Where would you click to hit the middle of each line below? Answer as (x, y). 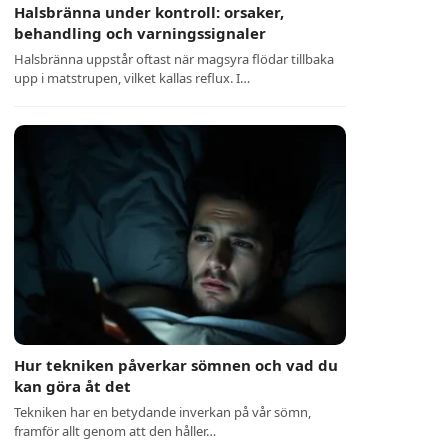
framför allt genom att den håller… (115, 431)
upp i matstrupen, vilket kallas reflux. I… (132, 78)
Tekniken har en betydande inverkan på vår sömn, (163, 412)
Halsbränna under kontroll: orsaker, (149, 12)
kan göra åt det (73, 386)
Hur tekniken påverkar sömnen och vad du (176, 365)
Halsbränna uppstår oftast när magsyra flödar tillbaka (174, 59)
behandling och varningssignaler (140, 33)
